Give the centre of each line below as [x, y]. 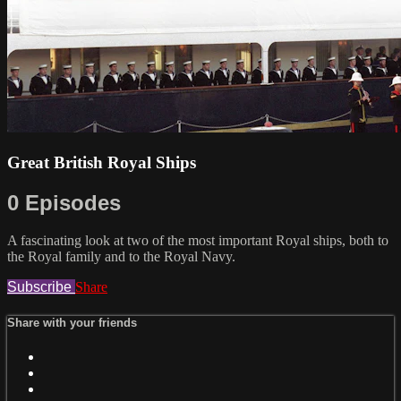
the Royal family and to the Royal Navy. [121, 257]
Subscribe [41, 287]
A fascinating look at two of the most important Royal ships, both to [198, 241]
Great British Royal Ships [102, 162]
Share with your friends [72, 322]
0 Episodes [64, 202]
